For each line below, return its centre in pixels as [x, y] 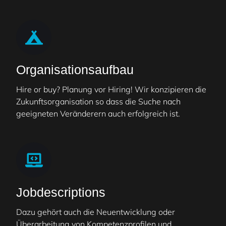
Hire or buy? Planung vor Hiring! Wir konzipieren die [111, 90]
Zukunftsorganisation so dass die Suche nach [98, 102]
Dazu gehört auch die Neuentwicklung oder [96, 212]
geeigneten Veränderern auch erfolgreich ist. [98, 114]
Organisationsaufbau [75, 70]
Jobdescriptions [61, 192]
